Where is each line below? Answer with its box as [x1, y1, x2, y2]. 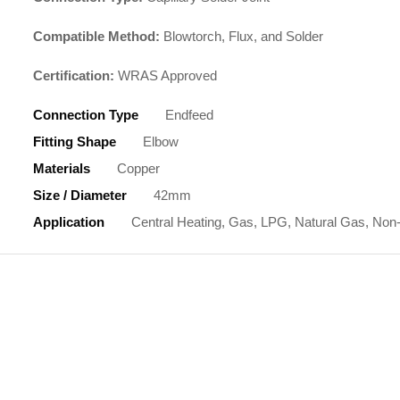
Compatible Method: [33, 29, 160, 44]
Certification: [33, 68, 114, 83]
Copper [117, 161, 160, 176]
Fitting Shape [33, 134, 116, 149]
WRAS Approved [114, 68, 217, 83]
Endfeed [165, 107, 213, 122]
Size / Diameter [33, 187, 127, 203]
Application [33, 214, 104, 229]
